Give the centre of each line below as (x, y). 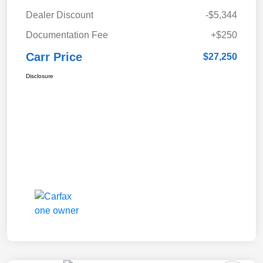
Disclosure (40, 76)
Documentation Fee (67, 35)
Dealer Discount (60, 15)
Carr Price (54, 57)
